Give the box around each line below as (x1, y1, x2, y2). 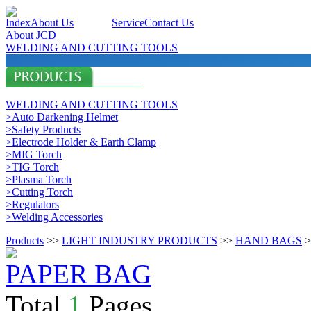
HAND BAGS (235, 235, 302, 246)
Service (112, 17, 144, 28)
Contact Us (144, 17, 194, 28)
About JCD (6, 29, 56, 41)
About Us (31, 17, 74, 28)
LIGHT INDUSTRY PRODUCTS (62, 235, 217, 246)
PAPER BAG (6, 259, 151, 289)
